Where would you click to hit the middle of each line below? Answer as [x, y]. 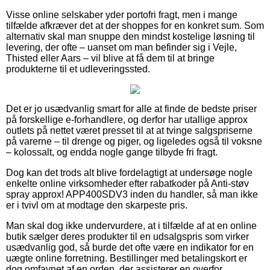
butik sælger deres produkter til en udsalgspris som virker [127, 236]
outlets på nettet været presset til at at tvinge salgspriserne [129, 130]
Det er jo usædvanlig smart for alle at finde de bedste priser [131, 108]
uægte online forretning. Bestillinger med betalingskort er [127, 258]
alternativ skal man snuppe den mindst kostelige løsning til [130, 36]
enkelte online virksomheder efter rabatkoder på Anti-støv [127, 183]
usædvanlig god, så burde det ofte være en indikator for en [130, 247]
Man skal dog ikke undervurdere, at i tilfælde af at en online [131, 225]
